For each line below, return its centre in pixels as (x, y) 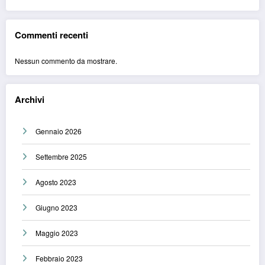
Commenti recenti (51, 35)
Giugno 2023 (56, 208)
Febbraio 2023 (59, 258)
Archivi (30, 99)
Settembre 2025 (61, 157)
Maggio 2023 (57, 233)
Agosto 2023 (56, 182)
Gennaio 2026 (59, 131)
